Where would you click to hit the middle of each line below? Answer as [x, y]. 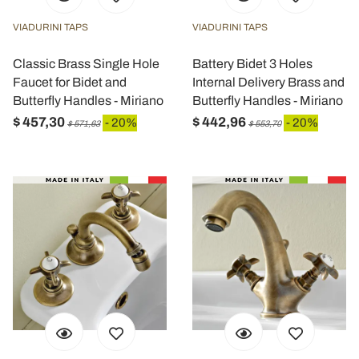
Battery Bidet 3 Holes [252, 64]
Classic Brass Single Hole [86, 64]
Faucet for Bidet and [70, 82]
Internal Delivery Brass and [268, 82]
